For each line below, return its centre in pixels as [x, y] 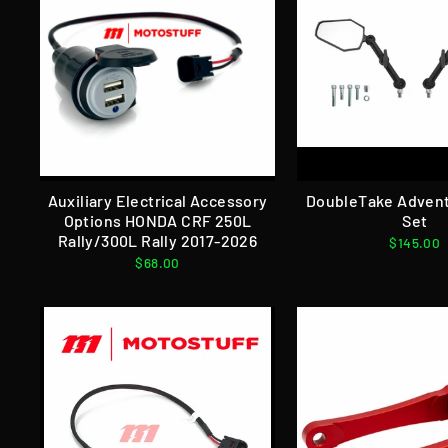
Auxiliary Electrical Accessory [157, 200]
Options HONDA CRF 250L [157, 220]
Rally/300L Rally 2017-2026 [157, 240]
